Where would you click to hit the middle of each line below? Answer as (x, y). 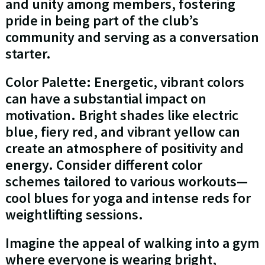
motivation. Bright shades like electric (122, 115)
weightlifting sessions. (74, 215)
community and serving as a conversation (132, 37)
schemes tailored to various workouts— (126, 182)
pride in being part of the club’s (102, 21)
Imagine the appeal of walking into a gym (132, 243)
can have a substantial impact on (106, 99)
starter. (28, 54)
